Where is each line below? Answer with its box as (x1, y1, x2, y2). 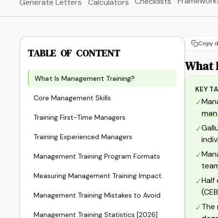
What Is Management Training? (35, 74, 135, 83)
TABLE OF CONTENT (28, 46, 120, 60)
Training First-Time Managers (34, 113, 126, 122)
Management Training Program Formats (34, 152, 160, 161)
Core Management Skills (34, 93, 111, 102)
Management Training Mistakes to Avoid (34, 191, 161, 200)
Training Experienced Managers (34, 132, 132, 141)
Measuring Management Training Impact (34, 171, 162, 180)
